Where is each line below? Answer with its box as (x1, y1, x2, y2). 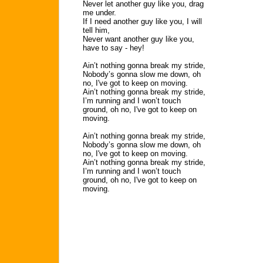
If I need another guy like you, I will (83, 17, 202, 26)
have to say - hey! (83, 43, 144, 52)
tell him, (83, 26, 110, 35)
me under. (83, 8, 116, 17)
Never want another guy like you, (83, 35, 194, 43)
